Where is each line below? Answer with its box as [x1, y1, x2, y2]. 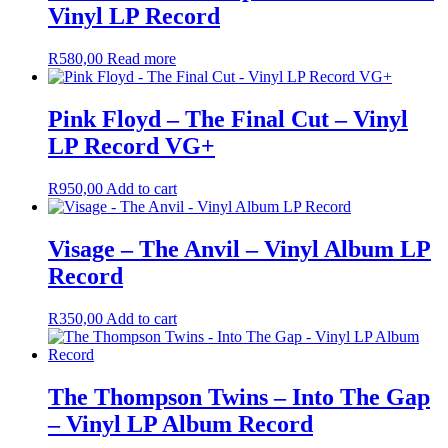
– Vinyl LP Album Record [48, 410, 313, 437]
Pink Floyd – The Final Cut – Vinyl [48, 106, 408, 133]
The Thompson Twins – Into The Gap [48, 383, 430, 410]
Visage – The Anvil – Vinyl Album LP [48, 235, 431, 262]
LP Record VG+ [48, 133, 215, 160]
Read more [107, 50, 176, 68]
